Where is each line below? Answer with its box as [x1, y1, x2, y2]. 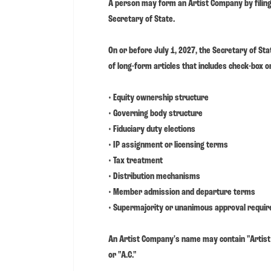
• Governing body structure [108, 108, 203, 119]
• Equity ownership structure [108, 93, 209, 103]
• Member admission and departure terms [108, 187, 255, 197]
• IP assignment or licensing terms [108, 140, 228, 150]
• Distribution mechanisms [108, 171, 200, 181]
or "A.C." [108, 250, 137, 260]
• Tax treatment [108, 155, 163, 166]
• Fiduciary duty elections [108, 124, 195, 134]
